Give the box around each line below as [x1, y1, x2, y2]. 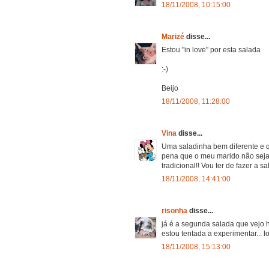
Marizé [162, 32, 186, 41]
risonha [162, 206, 189, 215]
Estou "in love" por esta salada [162, 45, 261, 54]
